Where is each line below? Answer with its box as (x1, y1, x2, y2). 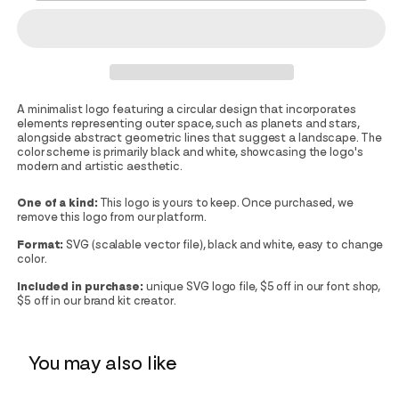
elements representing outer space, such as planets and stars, (17, 117, 360, 130)
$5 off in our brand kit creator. (17, 294, 176, 307)
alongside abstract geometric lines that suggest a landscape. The (17, 131, 382, 144)
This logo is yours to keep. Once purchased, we (97, 196, 354, 209)
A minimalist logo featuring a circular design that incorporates (17, 102, 356, 116)
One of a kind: (17, 196, 98, 209)
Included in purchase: (17, 280, 143, 293)
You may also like (28, 351, 177, 374)
